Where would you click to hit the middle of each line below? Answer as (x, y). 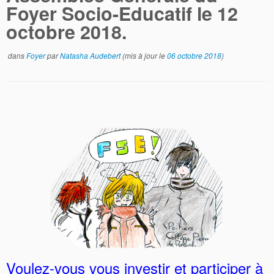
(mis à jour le (144, 55)
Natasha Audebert (90, 55)
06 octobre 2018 (194, 55)
